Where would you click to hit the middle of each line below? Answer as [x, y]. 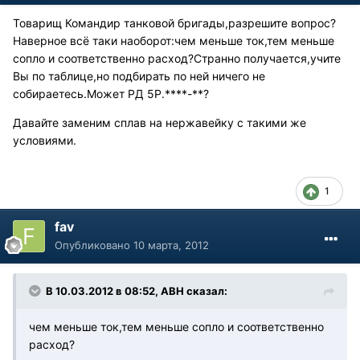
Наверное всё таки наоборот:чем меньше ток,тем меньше [174, 40]
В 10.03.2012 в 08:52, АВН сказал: [137, 290]
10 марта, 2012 [171, 245]
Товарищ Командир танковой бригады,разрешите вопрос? [174, 22]
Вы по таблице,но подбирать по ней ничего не [139, 76]
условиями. [45, 140]
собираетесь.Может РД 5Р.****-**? [111, 93]
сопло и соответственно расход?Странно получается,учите [177, 58]
